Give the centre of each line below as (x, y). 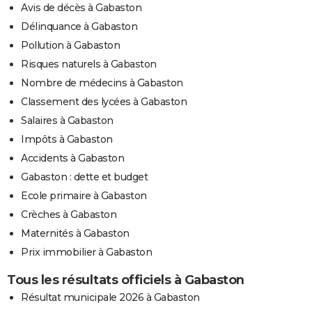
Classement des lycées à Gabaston (104, 101)
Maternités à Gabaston (75, 233)
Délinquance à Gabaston (79, 26)
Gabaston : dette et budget (84, 177)
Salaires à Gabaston (67, 120)
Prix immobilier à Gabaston (86, 252)
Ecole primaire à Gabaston (84, 195)
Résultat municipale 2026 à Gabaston (110, 297)
